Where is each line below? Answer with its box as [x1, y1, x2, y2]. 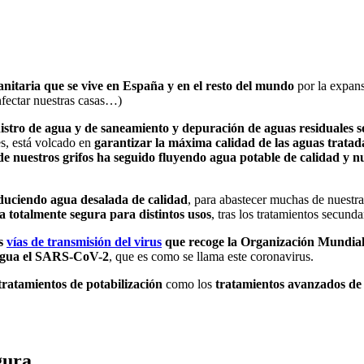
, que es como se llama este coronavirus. [109, 249, 314, 263]
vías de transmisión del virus [6, 234, 162, 249]
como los [166, 276, 215, 291]
